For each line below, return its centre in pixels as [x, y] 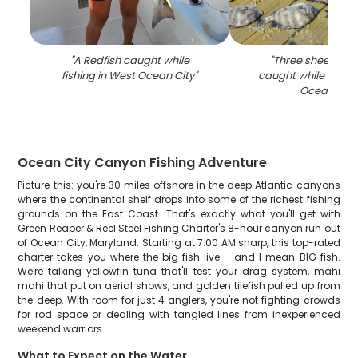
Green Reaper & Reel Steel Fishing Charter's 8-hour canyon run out [179, 228]
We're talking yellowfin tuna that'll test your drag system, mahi [179, 271]
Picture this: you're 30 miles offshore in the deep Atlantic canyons [179, 185]
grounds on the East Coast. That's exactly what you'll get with [179, 214]
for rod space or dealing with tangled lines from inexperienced [179, 314]
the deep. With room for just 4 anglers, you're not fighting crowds [179, 300]
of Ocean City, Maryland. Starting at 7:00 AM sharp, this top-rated [179, 243]
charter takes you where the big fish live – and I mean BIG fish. [179, 257]
